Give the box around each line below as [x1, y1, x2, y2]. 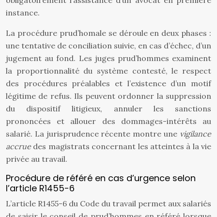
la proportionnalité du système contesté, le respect [6, 66, 211, 76]
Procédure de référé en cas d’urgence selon [6, 172, 196, 184]
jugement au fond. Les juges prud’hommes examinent [6, 53, 211, 63]
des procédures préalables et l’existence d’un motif [6, 78, 211, 88]
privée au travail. [6, 154, 67, 164]
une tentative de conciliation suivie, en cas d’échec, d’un [6, 41, 211, 50]
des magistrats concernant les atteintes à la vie [31, 141, 211, 151]
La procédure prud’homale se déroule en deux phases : [6, 28, 211, 38]
